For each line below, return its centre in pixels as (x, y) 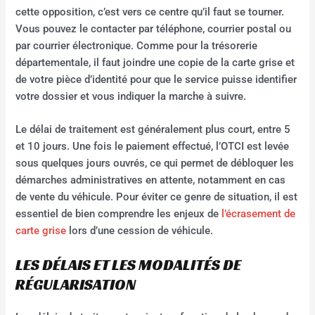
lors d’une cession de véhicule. (140, 231)
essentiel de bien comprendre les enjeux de (119, 214)
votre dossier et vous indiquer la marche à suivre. (131, 96)
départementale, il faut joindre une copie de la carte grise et (155, 62)
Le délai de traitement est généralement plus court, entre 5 (153, 130)
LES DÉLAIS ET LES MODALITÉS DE (129, 265)
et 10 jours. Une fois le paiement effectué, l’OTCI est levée (153, 147)
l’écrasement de (259, 214)
